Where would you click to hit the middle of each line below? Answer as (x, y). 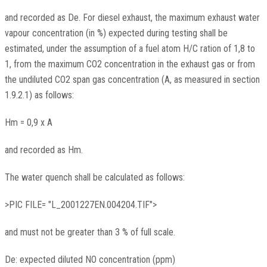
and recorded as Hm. (44, 150)
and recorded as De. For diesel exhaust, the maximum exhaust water (132, 18)
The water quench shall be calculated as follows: (94, 178)
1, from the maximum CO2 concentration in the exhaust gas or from (130, 64)
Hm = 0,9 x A (28, 123)
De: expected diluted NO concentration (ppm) (90, 260)
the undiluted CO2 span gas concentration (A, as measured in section (132, 80)
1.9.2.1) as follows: (39, 95)
